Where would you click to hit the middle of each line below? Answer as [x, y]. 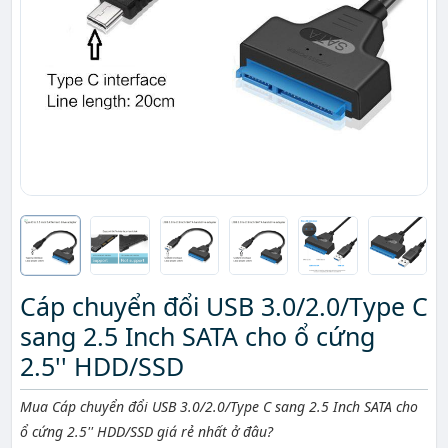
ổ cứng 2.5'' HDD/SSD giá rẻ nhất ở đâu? [146, 432]
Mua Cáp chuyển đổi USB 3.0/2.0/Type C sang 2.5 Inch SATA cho [219, 407]
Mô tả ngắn [86, 408]
